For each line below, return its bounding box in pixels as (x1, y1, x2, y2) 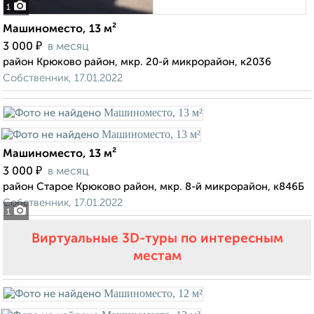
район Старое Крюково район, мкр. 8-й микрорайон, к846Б (3, 182, 304, 193)
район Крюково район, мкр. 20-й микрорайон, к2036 (3, 57, 271, 68)
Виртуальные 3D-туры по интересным (31, 232, 283, 246)
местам (132, 250, 182, 264)
